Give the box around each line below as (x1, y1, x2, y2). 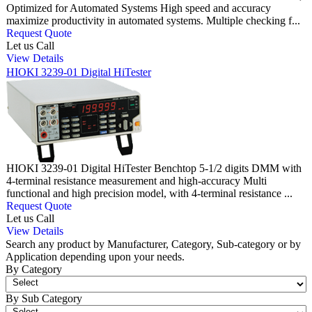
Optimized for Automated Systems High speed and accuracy (6, 2, 271, 15)
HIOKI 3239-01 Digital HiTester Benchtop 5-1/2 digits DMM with (6, 162, 302, 175)
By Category (6, 263, 62, 276)
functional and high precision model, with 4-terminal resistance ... (6, 187, 292, 200)
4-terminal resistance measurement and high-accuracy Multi (6, 175, 267, 187)
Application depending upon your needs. (6, 251, 185, 263)
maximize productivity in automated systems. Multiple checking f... (6, 15, 300, 27)
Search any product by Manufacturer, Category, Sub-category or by (6, 238, 301, 251)
